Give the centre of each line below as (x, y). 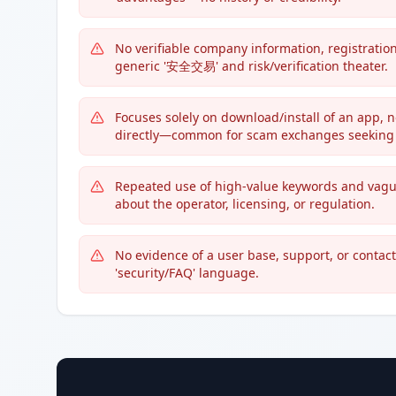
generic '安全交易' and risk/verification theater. (251, 66)
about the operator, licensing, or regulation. (245, 204)
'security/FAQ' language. (187, 273)
